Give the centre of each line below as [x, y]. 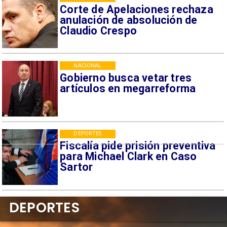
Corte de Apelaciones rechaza [137, 9]
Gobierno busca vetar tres [126, 78]
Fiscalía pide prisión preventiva [138, 146]
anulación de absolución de [129, 20]
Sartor [77, 167]
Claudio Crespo [99, 30]
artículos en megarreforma [128, 88]
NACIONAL [88, 65]
